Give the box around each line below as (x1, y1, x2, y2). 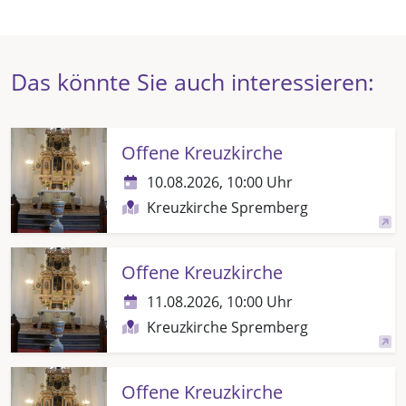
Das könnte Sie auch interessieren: (11, 65, 374, 97)
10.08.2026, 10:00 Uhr (147, 171, 293, 192)
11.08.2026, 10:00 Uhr (147, 291, 293, 312)
